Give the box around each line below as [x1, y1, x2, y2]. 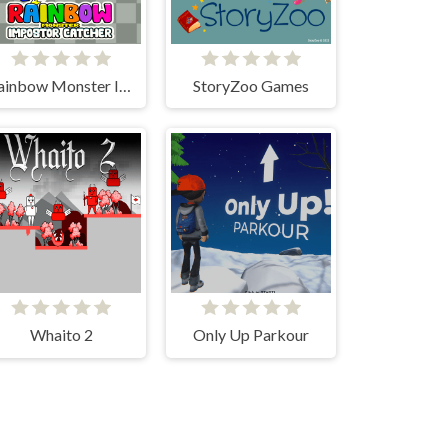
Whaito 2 [29, 325, 93, 345]
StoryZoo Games [193, 75, 309, 95]
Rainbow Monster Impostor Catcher [118, 75, 131, 95]
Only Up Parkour [193, 325, 309, 345]
